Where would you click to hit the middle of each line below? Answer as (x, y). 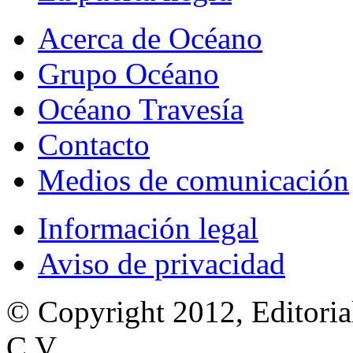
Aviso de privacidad (162, 264)
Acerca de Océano (150, 39)
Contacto (94, 145)
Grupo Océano (128, 74)
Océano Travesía (141, 110)
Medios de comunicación (193, 180)
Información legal (148, 229)
